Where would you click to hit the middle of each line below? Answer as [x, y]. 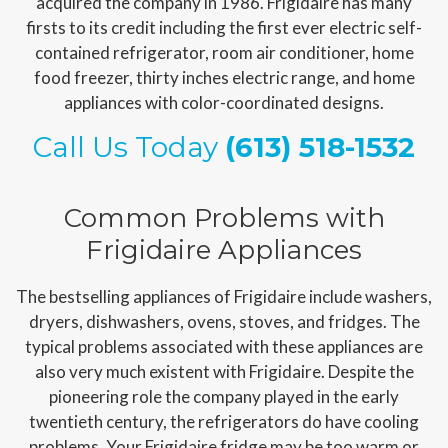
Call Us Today [129, 146]
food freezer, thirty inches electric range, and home [224, 77]
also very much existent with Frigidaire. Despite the [224, 371]
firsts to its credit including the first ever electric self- [224, 27]
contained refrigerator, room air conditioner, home [224, 52]
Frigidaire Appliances [224, 249]
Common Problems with [224, 217]
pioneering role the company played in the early [224, 396]
